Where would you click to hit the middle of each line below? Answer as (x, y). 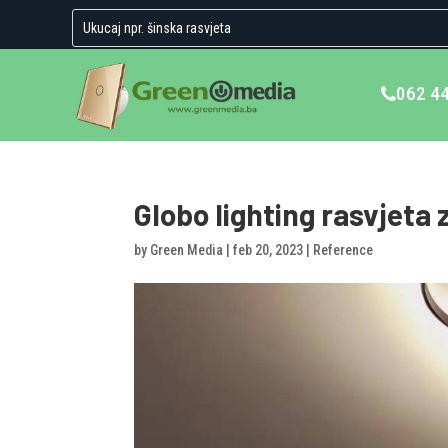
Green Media (187, 250)
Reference (343, 250)
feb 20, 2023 (268, 250)
